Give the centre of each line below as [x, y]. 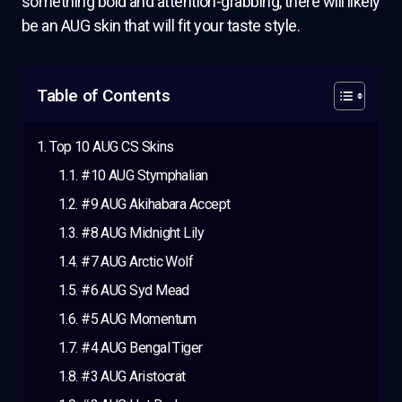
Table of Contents [104, 96]
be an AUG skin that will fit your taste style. [161, 26]
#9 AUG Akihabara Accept [156, 205]
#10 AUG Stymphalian [144, 176]
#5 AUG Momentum [139, 319]
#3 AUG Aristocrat [133, 377]
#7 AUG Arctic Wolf [137, 262]
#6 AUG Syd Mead [135, 291]
